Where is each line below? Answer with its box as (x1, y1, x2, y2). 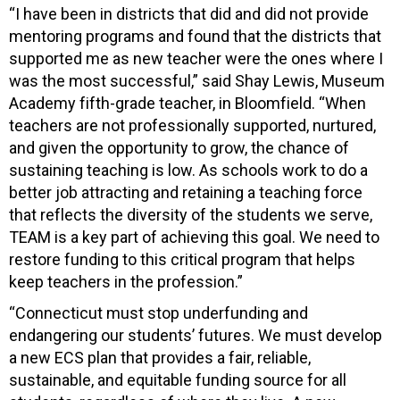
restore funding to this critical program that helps (9, 249, 355, 269)
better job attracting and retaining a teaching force (9, 182, 362, 202)
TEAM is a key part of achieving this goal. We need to (9, 227, 379, 246)
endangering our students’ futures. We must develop (9, 325, 382, 345)
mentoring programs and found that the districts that (9, 26, 381, 46)
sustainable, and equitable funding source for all (9, 370, 346, 389)
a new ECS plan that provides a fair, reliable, (9, 347, 311, 367)
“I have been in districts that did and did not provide (9, 4, 369, 23)
